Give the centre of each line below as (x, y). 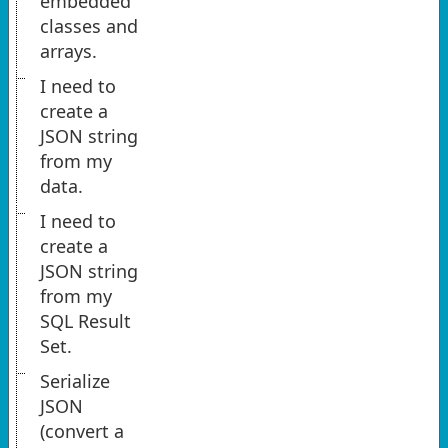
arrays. (68, 51)
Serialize (75, 381)
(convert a (82, 431)
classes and (89, 26)
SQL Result (85, 321)
